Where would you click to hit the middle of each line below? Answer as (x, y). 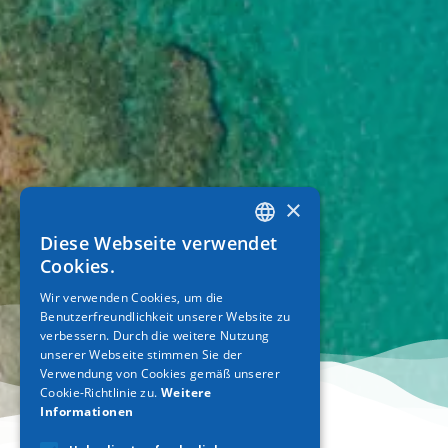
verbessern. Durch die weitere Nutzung (155, 335)
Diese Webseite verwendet (159, 243)
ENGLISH (280, 282)
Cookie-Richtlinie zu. (99, 392)
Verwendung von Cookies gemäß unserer (160, 373)
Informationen (87, 411)
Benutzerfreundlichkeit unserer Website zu (165, 316)
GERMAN (280, 316)
